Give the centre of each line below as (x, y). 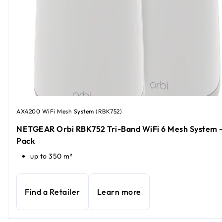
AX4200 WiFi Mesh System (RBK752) (69, 111)
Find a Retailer (53, 192)
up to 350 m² (51, 156)
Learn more (119, 192)
